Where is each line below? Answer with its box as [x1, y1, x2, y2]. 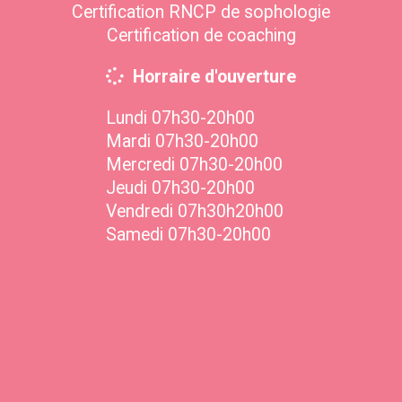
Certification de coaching [106, 24, 296, 46]
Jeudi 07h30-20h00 [106, 177, 255, 198]
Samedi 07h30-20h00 [106, 223, 271, 245]
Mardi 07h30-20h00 [106, 130, 258, 152]
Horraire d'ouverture [133, 66, 296, 87]
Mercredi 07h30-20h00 [106, 153, 283, 175]
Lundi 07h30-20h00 [106, 107, 255, 128]
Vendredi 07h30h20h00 [106, 200, 284, 222]
